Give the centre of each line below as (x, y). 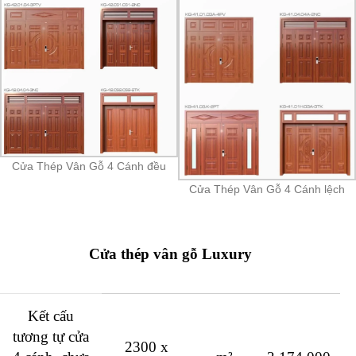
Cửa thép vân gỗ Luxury (170, 254)
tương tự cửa (51, 337)
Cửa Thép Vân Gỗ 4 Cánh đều (89, 166)
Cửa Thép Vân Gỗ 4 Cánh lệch (267, 190)
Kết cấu (51, 316)
